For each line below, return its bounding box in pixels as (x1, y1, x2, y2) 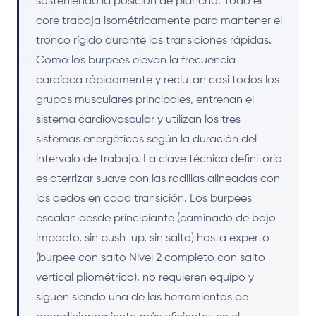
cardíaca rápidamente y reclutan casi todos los (36, 74, 279, 86)
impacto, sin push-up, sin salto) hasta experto (36, 232, 269, 244)
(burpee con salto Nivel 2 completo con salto (36, 252, 265, 264)
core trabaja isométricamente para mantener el (36, 15, 282, 27)
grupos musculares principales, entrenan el (36, 94, 254, 106)
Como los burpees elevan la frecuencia (36, 54, 236, 66)
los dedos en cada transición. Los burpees (36, 193, 252, 205)
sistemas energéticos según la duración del (36, 133, 257, 145)
